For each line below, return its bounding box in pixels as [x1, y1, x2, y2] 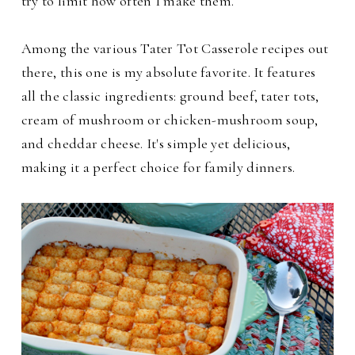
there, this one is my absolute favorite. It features [21, 63, 316, 82]
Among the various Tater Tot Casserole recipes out [21, 40, 329, 58]
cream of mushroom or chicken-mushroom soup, [21, 111, 319, 129]
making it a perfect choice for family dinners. [21, 158, 296, 177]
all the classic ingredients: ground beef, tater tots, [21, 87, 319, 105]
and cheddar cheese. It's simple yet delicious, [21, 135, 291, 153]
